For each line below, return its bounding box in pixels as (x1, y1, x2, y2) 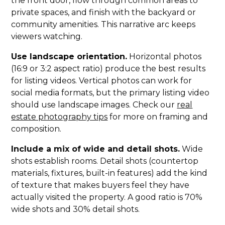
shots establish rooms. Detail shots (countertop (11, 156, 199, 166)
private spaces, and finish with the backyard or (11, 8, 196, 18)
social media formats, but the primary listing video (11, 88, 210, 98)
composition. (11, 124, 62, 134)
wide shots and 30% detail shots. (11, 204, 140, 214)
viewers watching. (11, 32, 83, 42)
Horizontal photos (127, 52, 202, 62)
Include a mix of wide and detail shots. (11, 144, 180, 154)
